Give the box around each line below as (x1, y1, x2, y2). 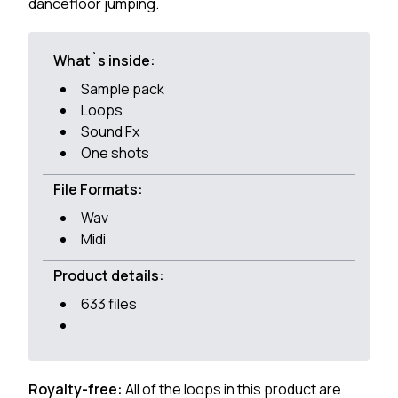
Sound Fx (81, 122, 139, 141)
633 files (81, 294, 137, 314)
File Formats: (53, 179, 143, 199)
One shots (81, 143, 149, 163)
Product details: (53, 266, 164, 285)
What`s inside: (53, 51, 155, 70)
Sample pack (81, 79, 164, 99)
